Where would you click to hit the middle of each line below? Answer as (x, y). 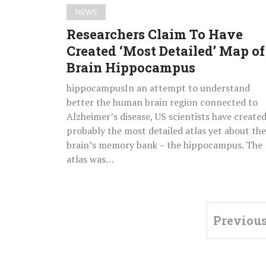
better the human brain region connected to (162, 102)
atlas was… (90, 159)
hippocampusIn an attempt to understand (158, 88)
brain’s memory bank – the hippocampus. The (164, 145)
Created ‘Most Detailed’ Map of (166, 51)
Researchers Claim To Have (155, 34)
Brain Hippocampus (131, 68)
